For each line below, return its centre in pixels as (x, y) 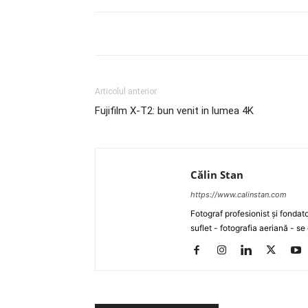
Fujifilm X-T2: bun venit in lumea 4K (174, 111)
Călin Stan (217, 175)
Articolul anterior (126, 91)
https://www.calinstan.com (239, 195)
